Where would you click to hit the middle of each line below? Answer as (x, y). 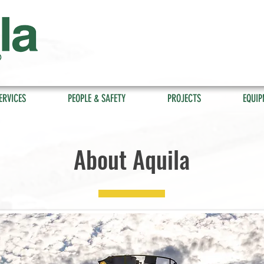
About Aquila (132, 159)
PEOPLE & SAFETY (97, 98)
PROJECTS (184, 98)
